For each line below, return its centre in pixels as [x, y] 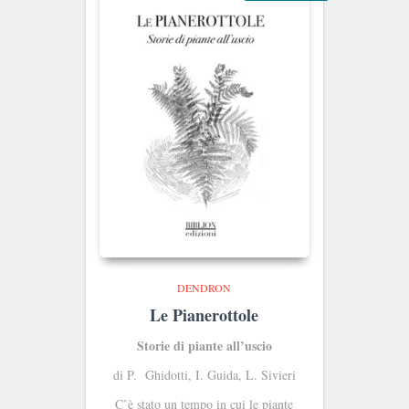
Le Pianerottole [204, 315]
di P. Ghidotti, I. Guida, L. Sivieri [204, 374]
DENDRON [204, 287]
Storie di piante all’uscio [204, 345]
